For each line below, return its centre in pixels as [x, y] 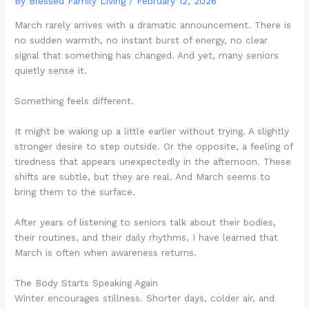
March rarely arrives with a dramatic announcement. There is [153, 25]
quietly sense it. [51, 71]
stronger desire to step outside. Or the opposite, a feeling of [154, 146]
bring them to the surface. [75, 191]
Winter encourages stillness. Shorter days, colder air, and [145, 298]
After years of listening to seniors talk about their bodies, [146, 222]
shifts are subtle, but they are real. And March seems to [143, 176]
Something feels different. [74, 100]
